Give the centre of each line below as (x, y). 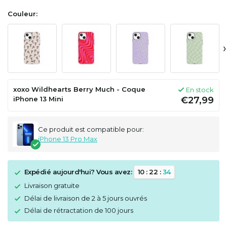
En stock (200, 89)
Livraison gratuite (52, 185)
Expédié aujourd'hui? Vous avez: (79, 172)
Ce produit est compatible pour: (91, 129)
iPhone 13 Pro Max (68, 139)
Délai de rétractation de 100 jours (79, 211)
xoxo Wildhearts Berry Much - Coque (79, 89)
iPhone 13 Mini (38, 99)
